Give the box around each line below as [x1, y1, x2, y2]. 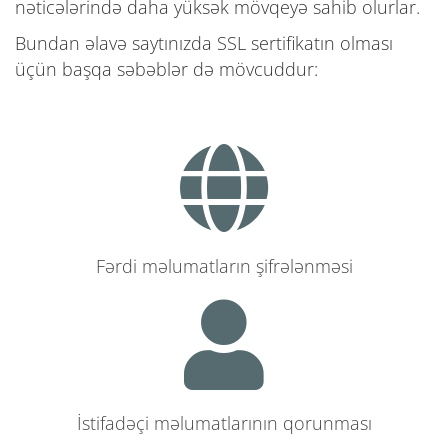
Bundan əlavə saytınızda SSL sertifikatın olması [15, 30, 393, 55]
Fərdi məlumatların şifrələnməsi [95, 253, 353, 278]
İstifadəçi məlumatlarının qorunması [76, 410, 372, 435]
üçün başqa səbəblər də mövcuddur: [15, 56, 318, 81]
